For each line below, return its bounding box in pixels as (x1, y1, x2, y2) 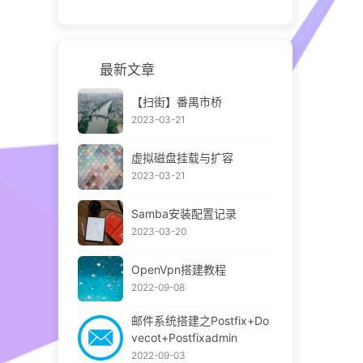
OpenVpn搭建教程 (130, 262, 226, 276)
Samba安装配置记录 (130, 206, 237, 220)
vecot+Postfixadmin (130, 330, 237, 344)
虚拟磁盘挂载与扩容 (130, 150, 233, 164)
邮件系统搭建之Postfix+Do (130, 313, 269, 327)
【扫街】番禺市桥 (130, 94, 222, 109)
